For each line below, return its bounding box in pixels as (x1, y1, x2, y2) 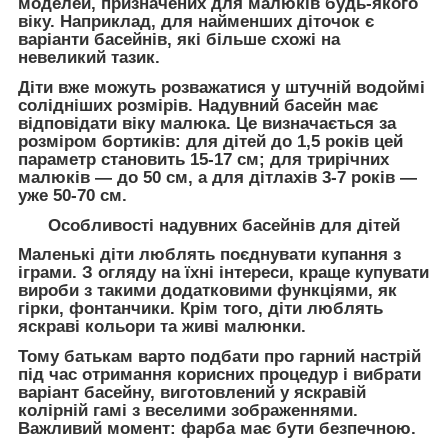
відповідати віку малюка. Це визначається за (18, 113, 396, 133)
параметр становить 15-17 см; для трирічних (18, 149, 389, 169)
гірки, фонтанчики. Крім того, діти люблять (18, 299, 383, 319)
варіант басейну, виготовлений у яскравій (18, 383, 366, 403)
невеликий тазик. (18, 48, 160, 68)
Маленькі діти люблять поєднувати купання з (18, 245, 401, 265)
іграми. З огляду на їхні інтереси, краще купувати (18, 263, 429, 283)
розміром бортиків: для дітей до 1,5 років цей (18, 131, 403, 151)
